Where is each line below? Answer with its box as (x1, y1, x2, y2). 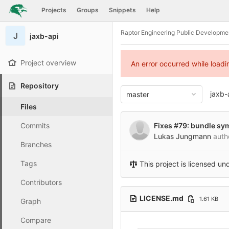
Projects (41, 6, 66, 14)
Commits (20, 121, 50, 130)
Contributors (20, 178, 62, 187)
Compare (20, 216, 51, 224)
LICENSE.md (140, 193, 185, 202)
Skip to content (8, 11, 59, 20)
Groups (76, 6, 99, 14)
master (126, 90, 149, 99)
